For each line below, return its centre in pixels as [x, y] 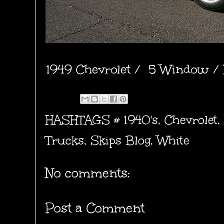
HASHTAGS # [84, 119]
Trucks [65, 140]
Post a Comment [95, 208]
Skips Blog [120, 140]
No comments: [88, 173]
